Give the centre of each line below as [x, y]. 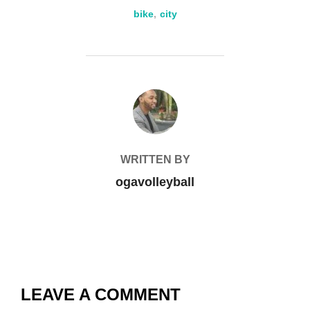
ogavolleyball [155, 182]
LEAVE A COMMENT [101, 294]
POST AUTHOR [155, 97]
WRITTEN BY [155, 159]
